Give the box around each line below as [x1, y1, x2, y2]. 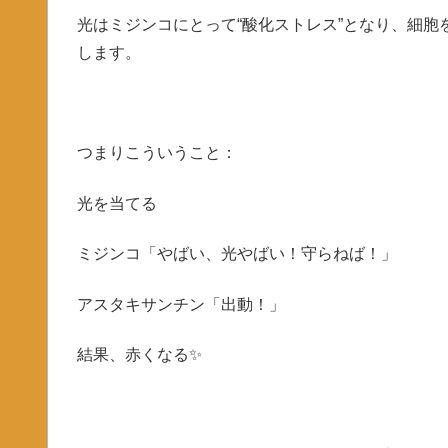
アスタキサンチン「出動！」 [76, 295, 285, 313]
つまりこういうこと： [76, 144, 237, 162]
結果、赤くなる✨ [76, 345, 202, 363]
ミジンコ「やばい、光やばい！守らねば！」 [76, 245, 397, 263]
